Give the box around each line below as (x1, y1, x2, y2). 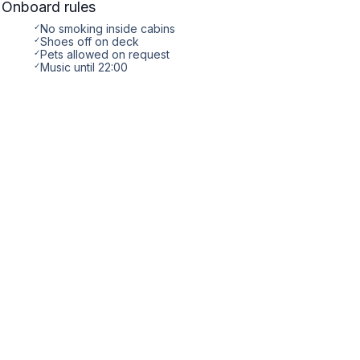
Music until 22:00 (40, 60, 128, 74)
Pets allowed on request (40, 47, 170, 61)
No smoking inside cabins (40, 22, 175, 35)
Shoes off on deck (40, 35, 139, 48)
